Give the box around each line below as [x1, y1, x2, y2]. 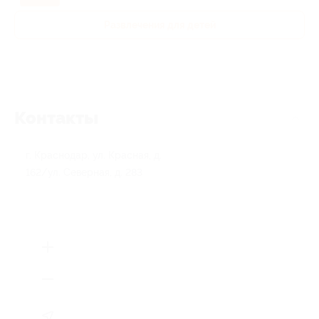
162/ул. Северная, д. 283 [26, 166, 142, 178]
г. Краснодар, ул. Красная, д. [26, 149, 162, 161]
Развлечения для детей [103, 19, 216, 31]
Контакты [14, 108, 98, 128]
